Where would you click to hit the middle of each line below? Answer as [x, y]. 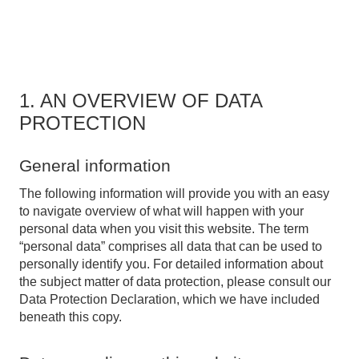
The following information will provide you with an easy [174, 194]
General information [95, 165]
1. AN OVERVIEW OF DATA [141, 101]
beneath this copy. [71, 317]
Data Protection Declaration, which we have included [169, 299]
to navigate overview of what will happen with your [161, 211]
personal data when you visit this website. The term [164, 229]
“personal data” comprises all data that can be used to [171, 246]
